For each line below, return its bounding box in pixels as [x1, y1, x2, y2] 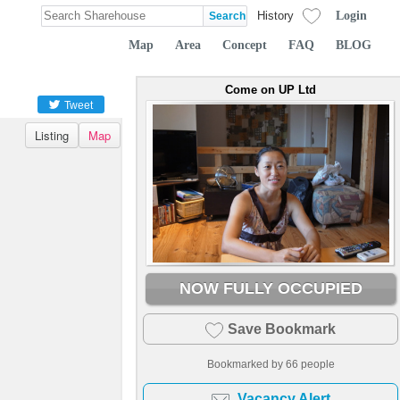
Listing [35, 127, 69, 144]
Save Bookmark [228, 321, 336, 337]
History [257, 9, 294, 22]
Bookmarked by [206, 358, 286, 370]
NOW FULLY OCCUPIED [179, 279, 362, 297]
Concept [222, 37, 267, 52]
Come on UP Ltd [225, 83, 316, 96]
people [297, 358, 335, 370]
